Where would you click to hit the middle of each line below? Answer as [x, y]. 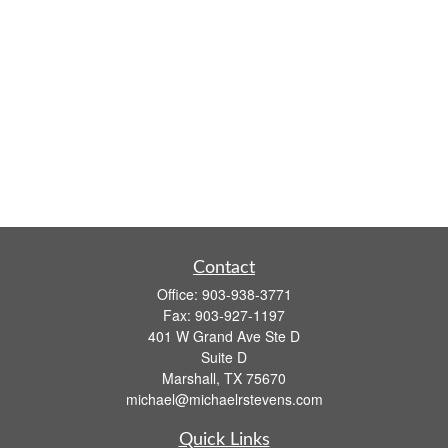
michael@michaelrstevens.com [224, 399]
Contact [224, 268]
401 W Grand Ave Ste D [224, 336]
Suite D [224, 357]
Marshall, [191, 378]
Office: [179, 294]
